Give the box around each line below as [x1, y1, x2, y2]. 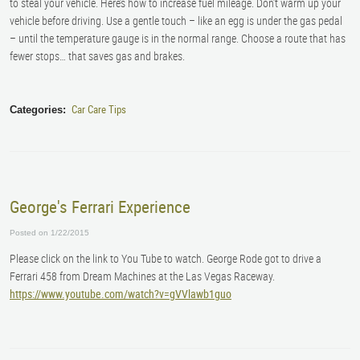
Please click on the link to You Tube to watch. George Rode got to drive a [10, 251, 321, 267]
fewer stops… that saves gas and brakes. [10, 47, 185, 63]
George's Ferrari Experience [10, 195, 190, 219]
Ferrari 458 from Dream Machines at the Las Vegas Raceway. [10, 268, 275, 284]
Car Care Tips [71, 102, 126, 117]
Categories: [10, 104, 66, 117]
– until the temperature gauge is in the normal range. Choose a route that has [10, 30, 346, 46]
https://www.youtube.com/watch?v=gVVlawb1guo [10, 286, 231, 302]
